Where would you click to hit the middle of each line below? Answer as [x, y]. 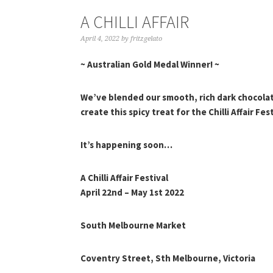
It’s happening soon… [126, 145]
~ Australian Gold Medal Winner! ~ [150, 65]
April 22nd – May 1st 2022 [132, 193]
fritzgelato [146, 39]
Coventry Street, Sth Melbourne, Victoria [168, 258]
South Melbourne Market [133, 225]
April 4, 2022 [100, 39]
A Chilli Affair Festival [124, 178]
